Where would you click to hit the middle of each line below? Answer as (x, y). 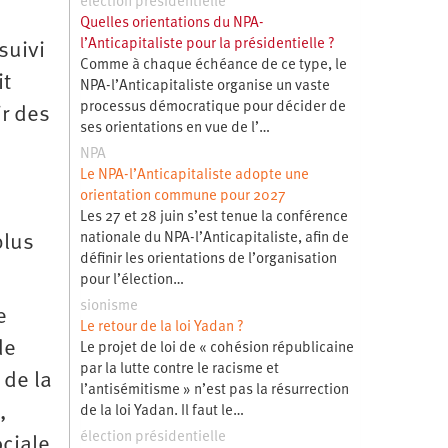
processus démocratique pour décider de (212, 107)
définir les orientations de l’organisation (208, 259)
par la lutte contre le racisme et (179, 369)
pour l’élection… (131, 280)
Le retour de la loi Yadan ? (161, 327)
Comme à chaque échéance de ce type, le (213, 65)
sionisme (108, 306)
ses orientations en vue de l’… (174, 128)
